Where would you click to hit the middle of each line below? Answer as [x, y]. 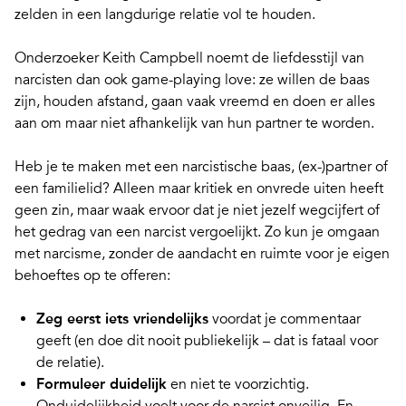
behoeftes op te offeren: [92, 276]
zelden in [46, 15]
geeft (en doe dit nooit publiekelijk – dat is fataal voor [207, 341]
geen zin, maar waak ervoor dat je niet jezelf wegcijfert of [197, 211]
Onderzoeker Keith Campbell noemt [133, 58]
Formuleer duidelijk [101, 384]
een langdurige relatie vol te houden [194, 15]
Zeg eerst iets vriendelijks [122, 319]
